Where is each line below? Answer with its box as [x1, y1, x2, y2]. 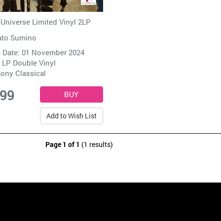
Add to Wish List [46, 111, 97, 121]
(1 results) [80, 140, 113, 149]
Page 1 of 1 [45, 140, 80, 149]
